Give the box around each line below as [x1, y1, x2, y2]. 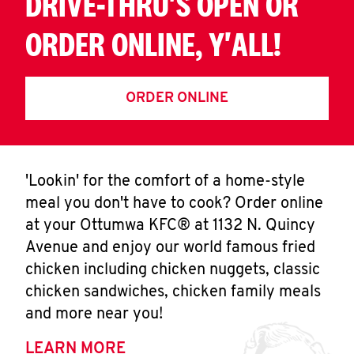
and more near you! [25, 307, 163, 322]
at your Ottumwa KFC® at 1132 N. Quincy [25, 218, 315, 234]
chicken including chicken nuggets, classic [25, 262, 320, 278]
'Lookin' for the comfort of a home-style [25, 174, 305, 190]
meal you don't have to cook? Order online [25, 196, 323, 212]
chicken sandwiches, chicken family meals [25, 284, 321, 300]
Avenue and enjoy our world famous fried [25, 240, 315, 256]
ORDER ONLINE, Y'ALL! [25, 24, 281, 63]
